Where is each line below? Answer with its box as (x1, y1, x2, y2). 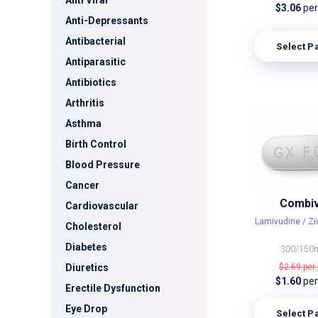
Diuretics (65, 262, 109, 273)
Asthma (65, 118, 102, 129)
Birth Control (65, 138, 126, 150)
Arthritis (65, 97, 104, 109)
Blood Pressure (65, 159, 140, 170)
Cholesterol (65, 221, 121, 232)
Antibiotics (65, 77, 116, 88)
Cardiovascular (65, 200, 138, 212)
